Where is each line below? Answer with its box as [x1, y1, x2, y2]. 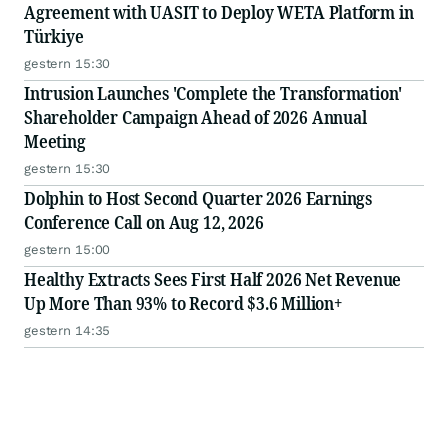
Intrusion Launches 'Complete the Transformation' [24, 81, 402, 106]
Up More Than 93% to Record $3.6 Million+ [24, 291, 342, 316]
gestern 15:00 [24, 242, 111, 258]
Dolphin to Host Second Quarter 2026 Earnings [24, 186, 373, 211]
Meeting [24, 129, 86, 154]
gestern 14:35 [24, 323, 111, 339]
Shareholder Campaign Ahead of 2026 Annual [24, 105, 367, 130]
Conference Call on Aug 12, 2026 [24, 210, 264, 235]
